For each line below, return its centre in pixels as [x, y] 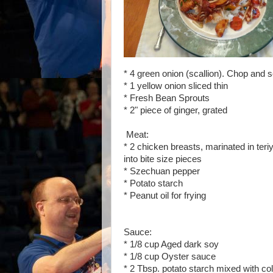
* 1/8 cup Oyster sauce [170, 256]
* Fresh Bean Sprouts [167, 98]
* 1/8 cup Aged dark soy [171, 244]
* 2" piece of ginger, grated [175, 110]
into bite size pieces [163, 159]
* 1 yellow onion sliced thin [176, 86]
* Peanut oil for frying [165, 195]
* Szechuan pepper [162, 171]
